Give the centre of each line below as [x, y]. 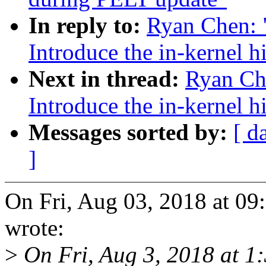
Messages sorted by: [131, 132]
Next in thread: [107, 79]
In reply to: [88, 26]
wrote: [34, 228]
